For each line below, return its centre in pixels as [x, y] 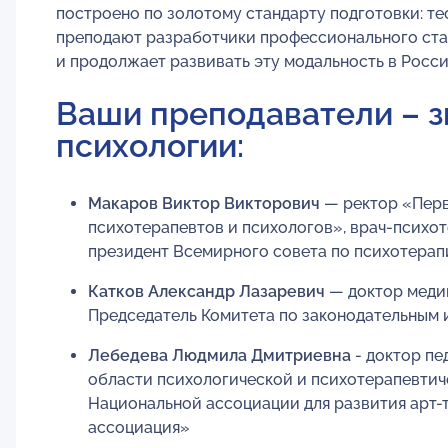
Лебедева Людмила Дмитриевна [219, 355]
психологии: [150, 145]
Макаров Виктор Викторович [204, 203]
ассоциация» [139, 427]
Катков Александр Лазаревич [206, 291]
